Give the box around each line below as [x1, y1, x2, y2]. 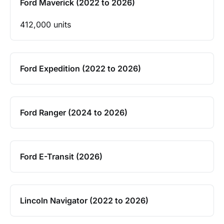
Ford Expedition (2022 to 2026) [20, 63, 141, 73]
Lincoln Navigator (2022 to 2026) [20, 195, 148, 205]
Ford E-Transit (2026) [20, 151, 102, 161]
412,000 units [20, 19, 71, 29]
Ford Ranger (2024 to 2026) [20, 107, 127, 117]
